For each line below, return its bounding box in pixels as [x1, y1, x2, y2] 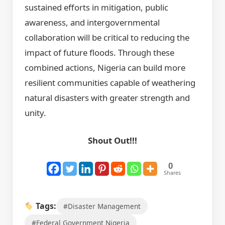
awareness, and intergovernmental [25, 17, 160, 29]
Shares [163, 169, 181, 177]
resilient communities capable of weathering [25, 77, 195, 89]
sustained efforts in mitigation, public [25, 2, 168, 14]
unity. [25, 107, 46, 119]
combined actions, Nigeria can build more [25, 62, 185, 74]
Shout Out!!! [88, 135, 137, 147]
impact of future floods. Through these [25, 47, 174, 59]
